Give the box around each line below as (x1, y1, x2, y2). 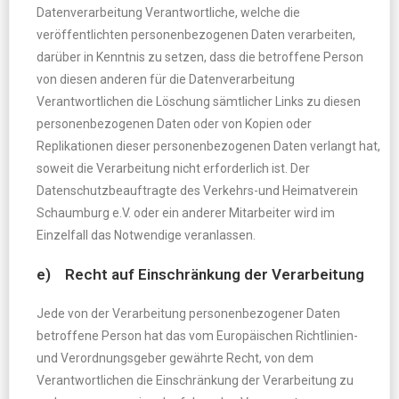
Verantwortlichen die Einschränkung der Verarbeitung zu (37, 373, 354, 387)
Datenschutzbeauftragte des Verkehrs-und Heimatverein (37, 183, 358, 198)
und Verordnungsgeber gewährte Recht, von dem (37, 351, 313, 365)
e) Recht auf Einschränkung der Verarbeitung (37, 265, 364, 283)
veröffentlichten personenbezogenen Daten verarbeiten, (37, 28, 355, 42)
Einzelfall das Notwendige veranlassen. (37, 228, 256, 242)
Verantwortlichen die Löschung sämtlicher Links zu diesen (37, 94, 361, 109)
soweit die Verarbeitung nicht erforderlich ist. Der (37, 161, 310, 175)
